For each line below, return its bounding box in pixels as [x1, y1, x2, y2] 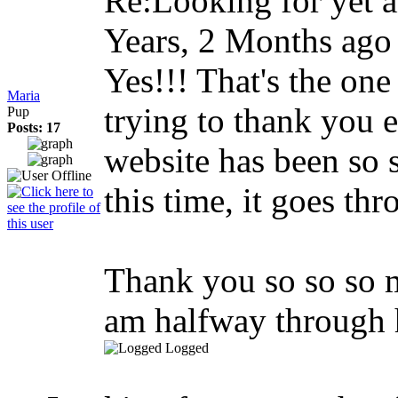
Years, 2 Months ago [104, 21, 392, 60]
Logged [165, 340, 209, 355]
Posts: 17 [7, 120, 60, 135]
